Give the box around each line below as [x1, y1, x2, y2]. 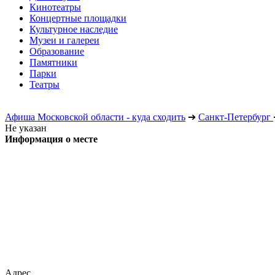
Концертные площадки [29, 13, 126, 23]
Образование [29, 46, 84, 56]
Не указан [5, 123, 47, 133]
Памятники [29, 57, 77, 68]
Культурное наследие [29, 24, 118, 34]
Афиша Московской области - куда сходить [5, 112, 185, 122]
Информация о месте [5, 134, 98, 144]
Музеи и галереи [29, 35, 99, 45]
